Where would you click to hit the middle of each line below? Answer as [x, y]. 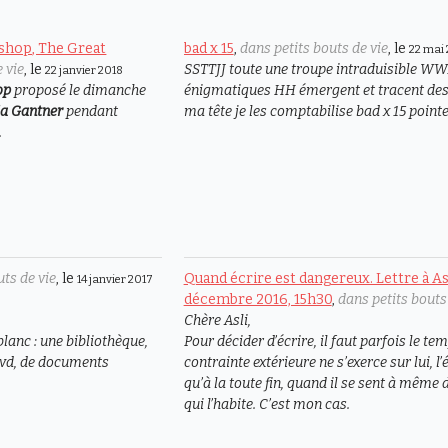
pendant [91, 112]
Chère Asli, [217, 321]
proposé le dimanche [79, 91]
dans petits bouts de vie [313, 49]
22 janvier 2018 [84, 71]
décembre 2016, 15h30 [257, 300]
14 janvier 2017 [115, 280]
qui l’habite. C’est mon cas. [266, 405]
